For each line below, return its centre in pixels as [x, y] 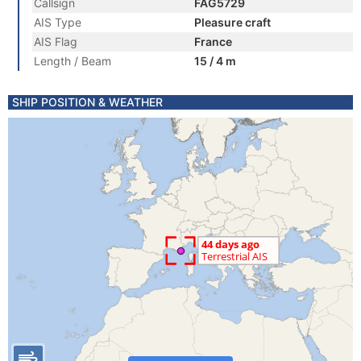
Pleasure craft [232, 22]
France [213, 41]
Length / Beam [73, 61]
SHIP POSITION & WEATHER [87, 102]
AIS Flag [56, 41]
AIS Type [58, 22]
